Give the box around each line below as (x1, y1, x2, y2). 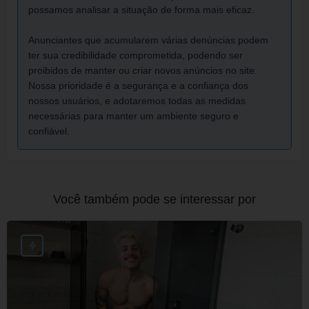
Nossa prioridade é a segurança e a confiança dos (28, 80, 248, 91)
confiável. (28, 126, 70, 137)
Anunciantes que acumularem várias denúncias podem (28, 34, 268, 46)
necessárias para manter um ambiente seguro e (28, 110, 239, 121)
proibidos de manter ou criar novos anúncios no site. (28, 65, 257, 76)
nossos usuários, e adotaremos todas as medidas (28, 95, 246, 106)
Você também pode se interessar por (53, 192, 256, 206)
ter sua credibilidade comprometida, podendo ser (28, 50, 243, 61)
